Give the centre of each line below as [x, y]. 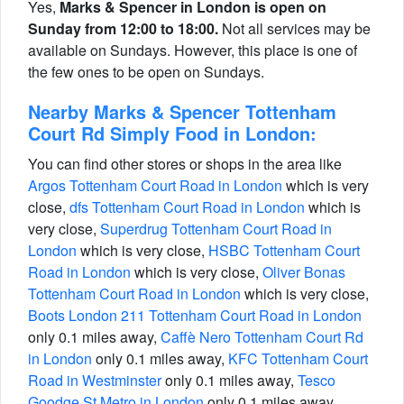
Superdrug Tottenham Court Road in [216, 229]
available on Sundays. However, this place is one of [193, 50]
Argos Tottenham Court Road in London [155, 185]
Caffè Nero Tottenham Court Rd [262, 337]
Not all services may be [294, 28]
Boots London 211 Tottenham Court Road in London [195, 315]
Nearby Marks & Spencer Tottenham [182, 111]
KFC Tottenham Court [298, 358]
